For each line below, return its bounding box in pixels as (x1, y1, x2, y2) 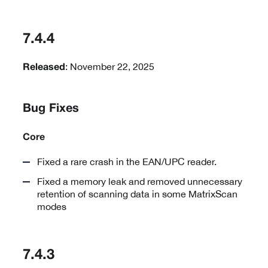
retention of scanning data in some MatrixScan (37, 188, 237, 199)
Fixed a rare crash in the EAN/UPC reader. (37, 156, 217, 167)
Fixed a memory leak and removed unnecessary (37, 175, 242, 187)
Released (23, 63, 65, 72)
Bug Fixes (23, 103, 79, 114)
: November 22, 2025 (65, 60, 154, 72)
